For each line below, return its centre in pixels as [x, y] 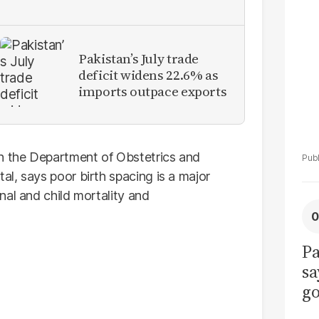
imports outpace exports [153, 91]
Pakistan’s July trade [139, 58]
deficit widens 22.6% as [148, 74]
